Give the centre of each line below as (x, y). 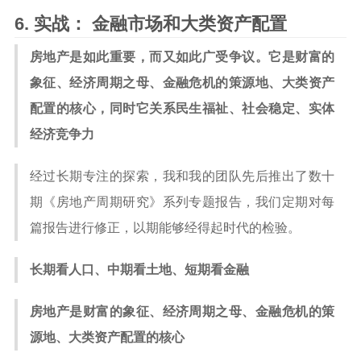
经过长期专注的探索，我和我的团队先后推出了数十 (182, 176)
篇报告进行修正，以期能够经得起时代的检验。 (165, 228)
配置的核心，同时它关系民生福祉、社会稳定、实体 (182, 108)
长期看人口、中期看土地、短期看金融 (139, 270)
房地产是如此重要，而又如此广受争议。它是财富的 (182, 57)
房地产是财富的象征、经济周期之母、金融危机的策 (182, 311)
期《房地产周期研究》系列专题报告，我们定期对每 (182, 202)
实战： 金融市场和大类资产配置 (160, 24)
